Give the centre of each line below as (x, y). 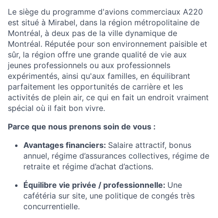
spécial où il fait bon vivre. (56, 108)
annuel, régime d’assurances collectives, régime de (116, 156)
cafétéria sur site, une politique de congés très (109, 196)
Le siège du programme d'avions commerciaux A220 (105, 12)
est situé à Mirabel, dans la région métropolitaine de (104, 22)
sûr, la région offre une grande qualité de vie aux (97, 54)
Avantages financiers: (66, 145)
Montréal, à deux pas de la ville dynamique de (92, 33)
